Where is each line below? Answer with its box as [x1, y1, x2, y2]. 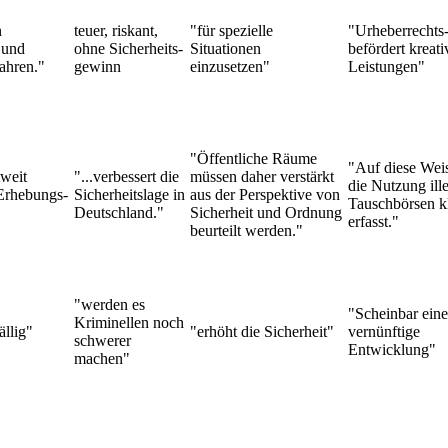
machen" [73, 349, 130, 367]
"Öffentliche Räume [189, 149, 317, 167]
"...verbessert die [73, 167, 179, 185]
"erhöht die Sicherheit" [189, 322, 334, 340]
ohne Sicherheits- [73, 39, 183, 57]
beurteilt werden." [189, 221, 303, 239]
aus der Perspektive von [189, 185, 340, 203]
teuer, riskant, [73, 21, 158, 39]
